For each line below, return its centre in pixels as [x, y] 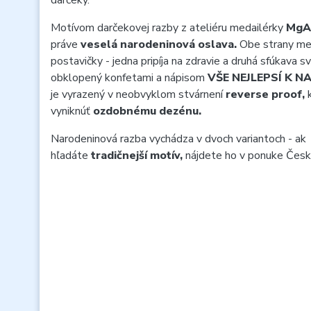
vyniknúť [72, 111]
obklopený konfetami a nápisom [129, 78]
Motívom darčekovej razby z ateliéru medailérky [168, 28]
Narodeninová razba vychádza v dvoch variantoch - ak [178, 139]
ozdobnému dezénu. [147, 111]
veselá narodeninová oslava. [160, 44]
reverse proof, [267, 94]
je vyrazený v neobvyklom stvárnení [138, 94]
